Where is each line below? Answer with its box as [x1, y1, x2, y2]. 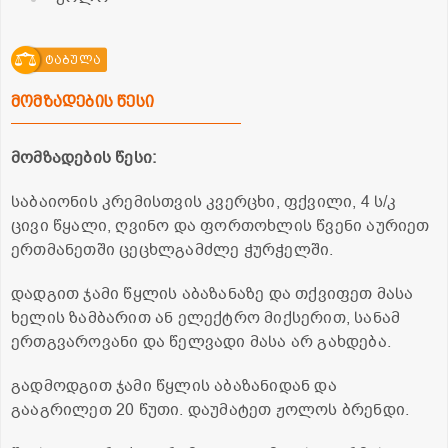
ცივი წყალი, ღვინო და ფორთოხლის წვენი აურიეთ [11, 214, 430, 237]
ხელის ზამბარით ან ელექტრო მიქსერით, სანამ [11, 306, 401, 329]
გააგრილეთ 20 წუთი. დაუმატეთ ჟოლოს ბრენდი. [11, 398, 410, 421]
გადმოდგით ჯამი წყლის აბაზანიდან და [11, 374, 337, 397]
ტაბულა [44, 52, 101, 67]
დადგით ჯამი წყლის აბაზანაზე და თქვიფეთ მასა [11, 282, 414, 305]
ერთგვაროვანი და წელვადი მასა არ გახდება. [11, 330, 392, 353]
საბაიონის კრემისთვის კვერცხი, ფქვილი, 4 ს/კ [11, 190, 397, 213]
